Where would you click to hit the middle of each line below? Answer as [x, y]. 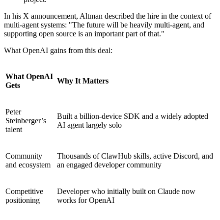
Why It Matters [83, 81]
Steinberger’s [26, 120]
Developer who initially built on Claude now [126, 191]
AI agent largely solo [89, 125]
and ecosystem [28, 165]
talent [14, 129]
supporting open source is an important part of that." [84, 33]
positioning [23, 200]
